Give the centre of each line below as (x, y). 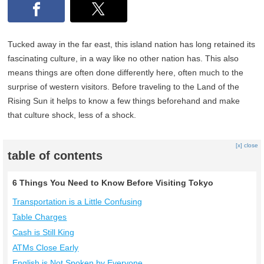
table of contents (55, 156)
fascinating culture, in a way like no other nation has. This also (123, 59)
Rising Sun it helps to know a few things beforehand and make (124, 101)
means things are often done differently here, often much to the (126, 73)
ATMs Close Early (46, 248)
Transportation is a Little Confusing (77, 202)
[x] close (247, 146)
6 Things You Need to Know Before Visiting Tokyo (113, 183)
